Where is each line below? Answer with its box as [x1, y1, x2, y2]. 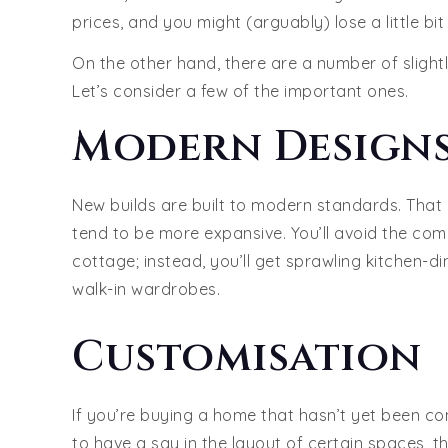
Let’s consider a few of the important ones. [72, 80, 409, 101]
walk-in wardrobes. [72, 278, 220, 299]
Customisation [72, 329, 422, 387]
